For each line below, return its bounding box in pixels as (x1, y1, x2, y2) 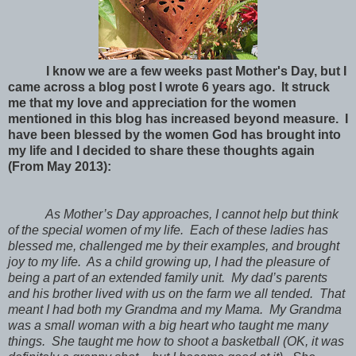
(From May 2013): (8, 159, 111, 173)
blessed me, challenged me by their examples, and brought (8, 238, 339, 253)
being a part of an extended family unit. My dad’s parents (8, 270, 327, 284)
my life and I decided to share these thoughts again (8, 143, 315, 157)
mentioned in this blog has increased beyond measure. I (8, 111, 348, 126)
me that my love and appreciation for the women (8, 95, 296, 110)
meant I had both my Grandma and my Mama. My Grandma (8, 302, 342, 316)
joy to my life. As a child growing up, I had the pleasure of (8, 254, 329, 269)
